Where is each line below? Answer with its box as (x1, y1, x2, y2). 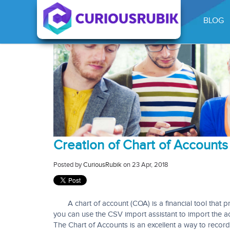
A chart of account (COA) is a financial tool (53, 199, 207, 208)
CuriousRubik (83, 161, 122, 169)
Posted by (53, 161, 82, 169)
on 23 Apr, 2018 (122, 161, 168, 169)
